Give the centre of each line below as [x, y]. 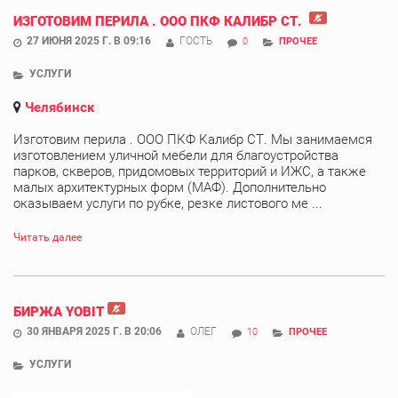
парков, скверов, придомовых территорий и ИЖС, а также [190, 171]
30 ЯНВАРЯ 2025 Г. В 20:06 [94, 331]
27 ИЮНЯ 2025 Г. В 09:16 [89, 40]
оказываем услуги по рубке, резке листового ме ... [168, 203]
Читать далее [48, 237]
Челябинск [60, 107]
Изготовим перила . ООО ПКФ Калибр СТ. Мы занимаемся [193, 139]
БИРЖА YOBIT [59, 311]
